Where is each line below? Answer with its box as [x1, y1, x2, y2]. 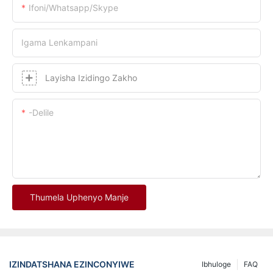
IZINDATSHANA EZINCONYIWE [9, 259, 135, 270]
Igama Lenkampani [21, 37, 97, 48]
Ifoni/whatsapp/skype [29, 2, 118, 13]
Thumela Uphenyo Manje [30, 191, 129, 202]
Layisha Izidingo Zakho [45, 72, 137, 83]
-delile [29, 107, 54, 118]
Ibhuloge [202, 259, 231, 269]
